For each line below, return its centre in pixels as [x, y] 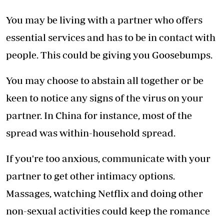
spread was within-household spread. [91, 133]
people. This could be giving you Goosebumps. [109, 55]
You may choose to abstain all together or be [105, 80]
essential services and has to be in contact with [111, 37]
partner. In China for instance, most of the [99, 115]
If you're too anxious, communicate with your [108, 158]
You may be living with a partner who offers [104, 20]
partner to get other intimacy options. [90, 176]
